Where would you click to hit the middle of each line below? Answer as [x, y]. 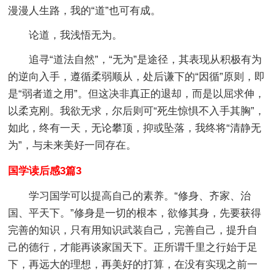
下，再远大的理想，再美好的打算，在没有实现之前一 [133, 264]
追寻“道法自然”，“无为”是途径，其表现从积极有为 [146, 59]
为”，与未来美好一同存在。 [72, 145]
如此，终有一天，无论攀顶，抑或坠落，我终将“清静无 [135, 128]
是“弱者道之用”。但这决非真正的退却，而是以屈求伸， [137, 94]
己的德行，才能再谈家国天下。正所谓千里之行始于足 [133, 247]
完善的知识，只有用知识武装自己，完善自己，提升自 [133, 230]
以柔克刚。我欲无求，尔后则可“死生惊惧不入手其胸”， [137, 111]
